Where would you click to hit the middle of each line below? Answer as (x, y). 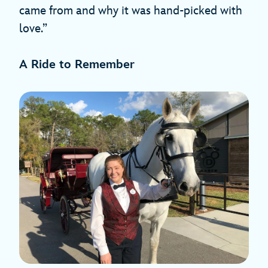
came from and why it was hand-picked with (131, 11)
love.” (33, 29)
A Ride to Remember (77, 65)
